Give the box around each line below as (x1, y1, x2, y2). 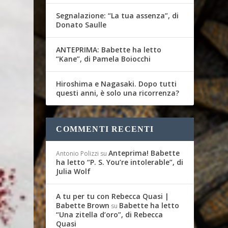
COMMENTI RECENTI (56, 125, 154, 133)
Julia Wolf (56, 166, 91, 176)
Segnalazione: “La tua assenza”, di (56, 11, 179, 20)
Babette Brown (56, 201, 110, 210)
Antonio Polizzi (56, 149, 99, 158)
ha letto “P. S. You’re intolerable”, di (56, 157, 184, 167)
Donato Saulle (56, 20, 107, 30)
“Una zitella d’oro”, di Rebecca (56, 210, 163, 219)
